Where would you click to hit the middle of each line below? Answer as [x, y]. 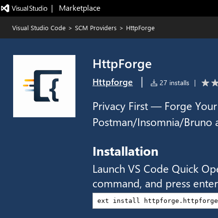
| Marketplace [75, 8]
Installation [126, 150]
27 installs [173, 82]
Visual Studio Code [39, 27]
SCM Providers [96, 27]
